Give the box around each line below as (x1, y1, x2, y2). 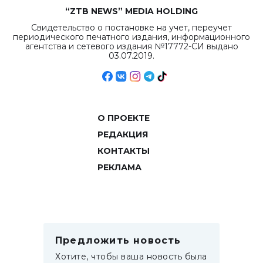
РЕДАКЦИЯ (97, 129, 148, 140)
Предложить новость (55, 235, 181, 246)
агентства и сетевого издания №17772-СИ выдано (25, 41, 238, 52)
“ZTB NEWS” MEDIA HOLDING (65, 6, 198, 16)
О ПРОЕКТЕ (97, 113, 150, 123)
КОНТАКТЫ (97, 146, 150, 156)
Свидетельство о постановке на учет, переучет (31, 22, 232, 33)
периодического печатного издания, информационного (13, 32, 250, 42)
